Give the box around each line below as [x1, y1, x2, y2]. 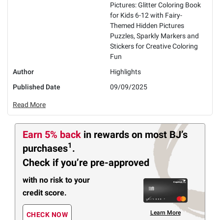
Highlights [110, 67, 141, 76]
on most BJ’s [132, 128, 188, 140]
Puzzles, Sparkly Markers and [110, 31, 199, 40]
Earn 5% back [23, 128, 83, 140]
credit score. [23, 188, 67, 197]
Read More [13, 100, 46, 109]
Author [13, 67, 34, 76]
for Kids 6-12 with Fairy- [110, 11, 182, 19]
